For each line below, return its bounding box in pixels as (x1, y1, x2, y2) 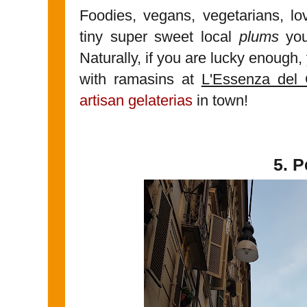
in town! (193, 91, 248, 109)
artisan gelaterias (79, 91, 193, 109)
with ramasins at (79, 70, 201, 88)
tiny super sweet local (79, 27, 239, 45)
